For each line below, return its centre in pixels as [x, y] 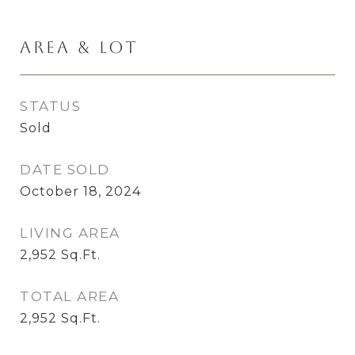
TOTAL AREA [69, 296]
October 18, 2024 [80, 191]
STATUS [50, 106]
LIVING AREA [70, 233]
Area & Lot [79, 47]
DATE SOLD [65, 170]
